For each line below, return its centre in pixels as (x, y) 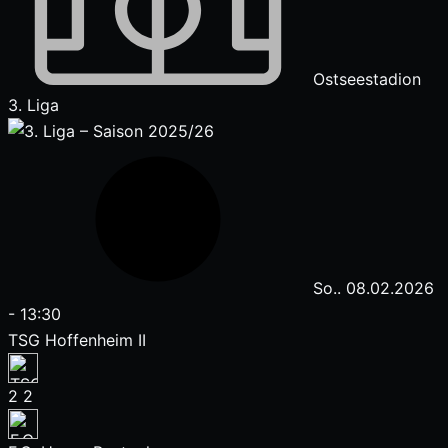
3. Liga (33, 105)
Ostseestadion (364, 79)
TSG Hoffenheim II (77, 340)
